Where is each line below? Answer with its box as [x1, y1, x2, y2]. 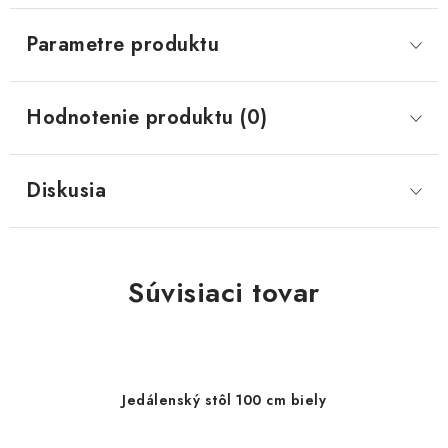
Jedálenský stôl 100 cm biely [122, 390, 326, 410]
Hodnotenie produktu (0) [26, 103, 268, 132]
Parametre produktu [26, 30, 219, 59]
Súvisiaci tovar [128, 272, 320, 313]
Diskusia [26, 176, 106, 205]
